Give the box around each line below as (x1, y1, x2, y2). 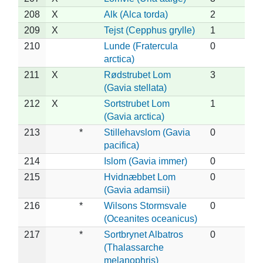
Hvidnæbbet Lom (104, 171, 176, 182)
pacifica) (104, 140, 139, 150)
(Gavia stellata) (104, 82, 167, 93)
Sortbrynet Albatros (104, 229, 183, 240)
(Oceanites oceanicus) (104, 213, 197, 224)
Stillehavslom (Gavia (104, 127, 190, 137)
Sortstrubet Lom (104, 98, 170, 109)
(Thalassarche (104, 242, 164, 252)
